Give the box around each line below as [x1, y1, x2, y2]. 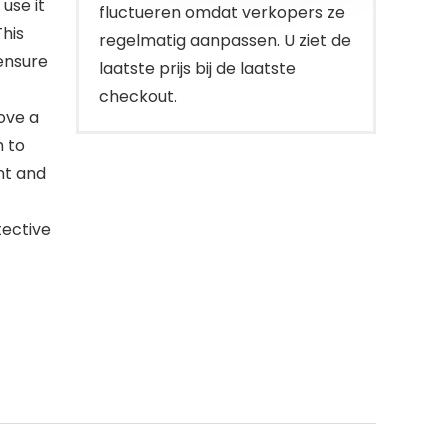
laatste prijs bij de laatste [99, 57, 296, 80]
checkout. [99, 85, 177, 108]
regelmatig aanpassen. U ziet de [99, 29, 351, 52]
